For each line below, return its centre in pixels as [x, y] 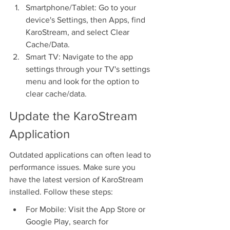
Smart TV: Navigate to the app [80, 57]
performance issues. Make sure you [73, 167]
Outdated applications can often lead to [81, 155]
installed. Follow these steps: [61, 192]
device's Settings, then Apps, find [87, 20]
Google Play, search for [68, 222]
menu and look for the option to [83, 82]
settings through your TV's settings [89, 69]
